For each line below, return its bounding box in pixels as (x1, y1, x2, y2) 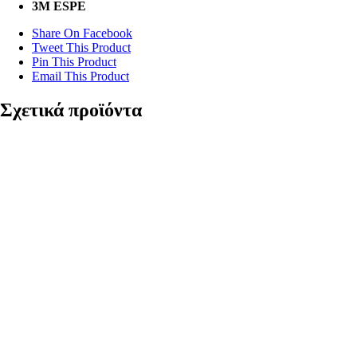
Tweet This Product (32, 40, 131, 54)
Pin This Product (32, 54, 116, 69)
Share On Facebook (32, 25, 132, 40)
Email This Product (32, 69, 129, 83)
